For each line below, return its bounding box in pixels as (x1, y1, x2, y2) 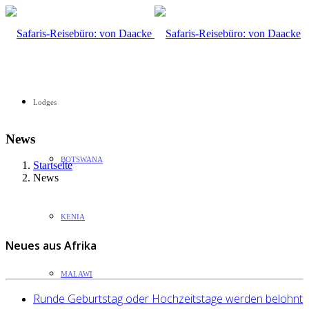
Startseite (33, 159, 72, 172)
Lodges (33, 98, 57, 106)
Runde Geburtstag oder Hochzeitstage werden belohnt (33, 290, 303, 306)
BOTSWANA (61, 155, 103, 163)
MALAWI (61, 270, 92, 278)
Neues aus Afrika (6, 237, 97, 253)
